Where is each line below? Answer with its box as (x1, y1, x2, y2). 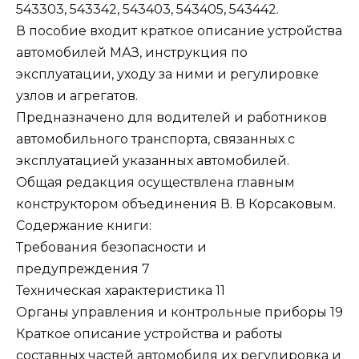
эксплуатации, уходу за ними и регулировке (16, 67, 319, 83)
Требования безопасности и (16, 240, 207, 256)
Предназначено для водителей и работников (16, 110, 327, 126)
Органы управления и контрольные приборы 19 (16, 305, 343, 321)
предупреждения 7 (16, 261, 150, 277)
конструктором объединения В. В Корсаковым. (16, 196, 336, 212)
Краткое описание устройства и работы (16, 326, 283, 342)
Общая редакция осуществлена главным (16, 175, 295, 191)
